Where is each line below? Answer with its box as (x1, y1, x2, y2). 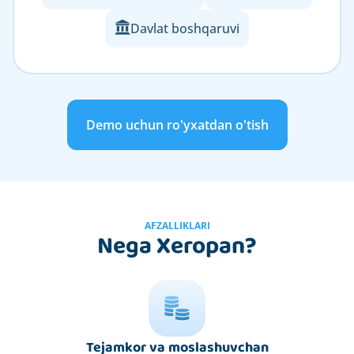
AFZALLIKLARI (144, 218, 210, 232)
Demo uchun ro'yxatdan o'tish (85, 115, 269, 134)
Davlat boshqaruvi (130, 19, 239, 37)
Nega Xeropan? (97, 227, 257, 265)
